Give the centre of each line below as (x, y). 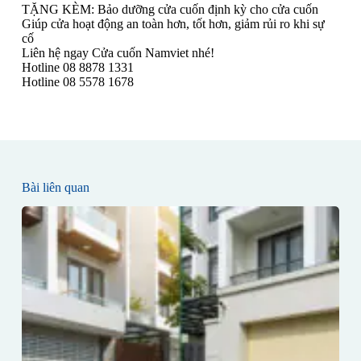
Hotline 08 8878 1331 (77, 67)
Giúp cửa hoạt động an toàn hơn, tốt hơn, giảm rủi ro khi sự (173, 23)
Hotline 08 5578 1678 (77, 81)
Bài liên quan (55, 187)
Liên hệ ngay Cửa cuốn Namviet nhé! (118, 52)
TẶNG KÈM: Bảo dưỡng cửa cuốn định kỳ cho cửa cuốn (170, 9)
